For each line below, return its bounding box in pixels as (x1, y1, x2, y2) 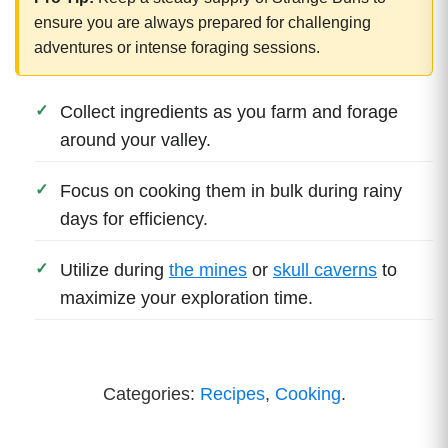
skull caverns (273, 259, 377, 280)
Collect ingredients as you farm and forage (60, 101, 398, 122)
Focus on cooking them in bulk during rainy (60, 180, 402, 201)
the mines (169, 259, 247, 280)
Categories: (102, 383, 200, 404)
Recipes (199, 383, 265, 404)
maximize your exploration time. (60, 287, 313, 308)
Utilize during (60, 259, 169, 280)
